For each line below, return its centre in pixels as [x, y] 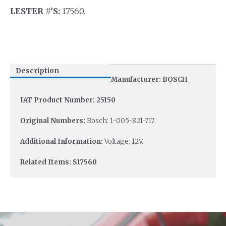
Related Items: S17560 [59, 162]
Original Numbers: [53, 121]
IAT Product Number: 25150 [68, 100]
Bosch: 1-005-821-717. [121, 121]
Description [37, 71]
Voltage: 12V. [124, 141]
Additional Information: [62, 141]
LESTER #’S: [35, 11]
